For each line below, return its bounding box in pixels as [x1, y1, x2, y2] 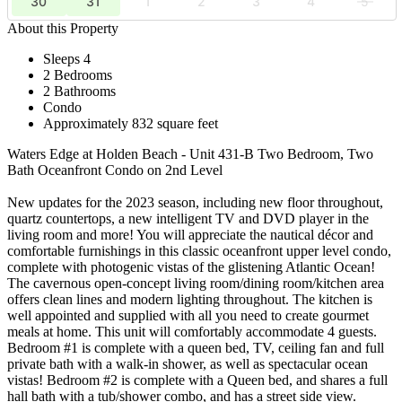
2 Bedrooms [43, 66, 112, 83]
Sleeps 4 [43, 50, 91, 66]
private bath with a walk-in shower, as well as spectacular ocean [7, 355, 368, 371]
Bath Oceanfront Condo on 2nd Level [7, 162, 223, 178]
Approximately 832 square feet [43, 115, 218, 131]
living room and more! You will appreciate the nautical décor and [7, 226, 373, 242]
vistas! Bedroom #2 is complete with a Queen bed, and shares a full [7, 371, 388, 388]
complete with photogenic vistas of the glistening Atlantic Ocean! [7, 258, 375, 275]
